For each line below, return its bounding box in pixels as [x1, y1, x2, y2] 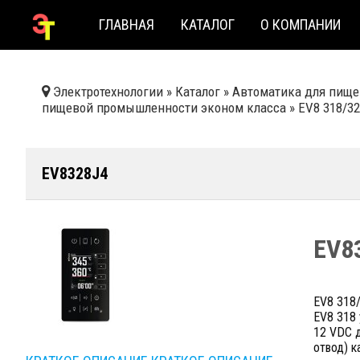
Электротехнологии [53, 84, 163, 100]
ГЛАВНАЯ [99, 15, 155, 33]
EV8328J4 [42, 164, 108, 183]
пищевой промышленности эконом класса [42, 100, 286, 116]
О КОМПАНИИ [260, 15, 341, 33]
